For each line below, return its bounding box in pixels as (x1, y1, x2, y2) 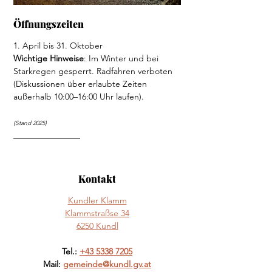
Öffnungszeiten (13, 18, 84, 31)
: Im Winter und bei (84, 53, 161, 64)
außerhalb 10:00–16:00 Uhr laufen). (13, 91, 144, 103)
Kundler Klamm (67, 195, 127, 206)
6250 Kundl (76, 220, 118, 232)
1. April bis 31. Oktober (13, 40, 105, 52)
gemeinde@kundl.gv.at (63, 259, 151, 270)
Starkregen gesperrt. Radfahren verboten (13, 66, 175, 77)
